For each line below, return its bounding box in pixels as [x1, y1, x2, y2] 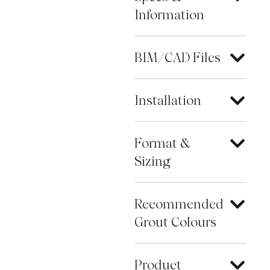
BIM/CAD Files [134, 49, 221, 65]
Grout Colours [134, 214, 217, 230]
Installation [134, 92, 202, 108]
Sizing [134, 153, 171, 169]
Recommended [134, 196, 224, 212]
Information [134, 7, 205, 22]
